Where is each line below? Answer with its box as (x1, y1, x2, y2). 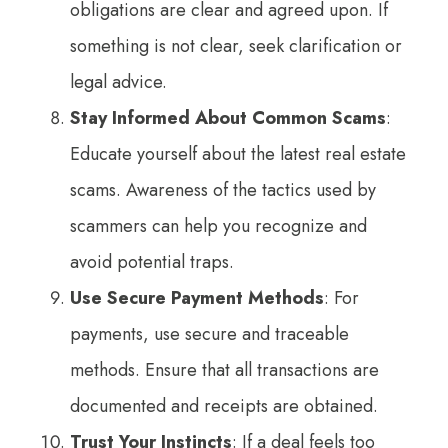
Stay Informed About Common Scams (70, 104, 386, 131)
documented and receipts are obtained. (70, 392, 378, 419)
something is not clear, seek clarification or (70, 32, 402, 59)
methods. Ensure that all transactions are (70, 356, 379, 383)
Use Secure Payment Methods (70, 284, 324, 311)
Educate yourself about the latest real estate (70, 140, 406, 167)
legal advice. (70, 68, 167, 95)
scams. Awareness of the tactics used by (70, 176, 376, 203)
